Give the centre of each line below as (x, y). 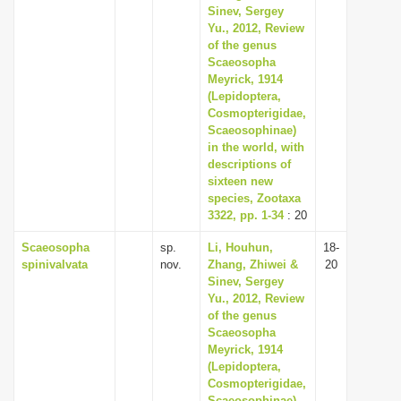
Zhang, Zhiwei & (253, 264)
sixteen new (240, 181)
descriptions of (249, 164)
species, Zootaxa (254, 198)
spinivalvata (55, 264)
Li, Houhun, (240, 247)
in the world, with (256, 147)
